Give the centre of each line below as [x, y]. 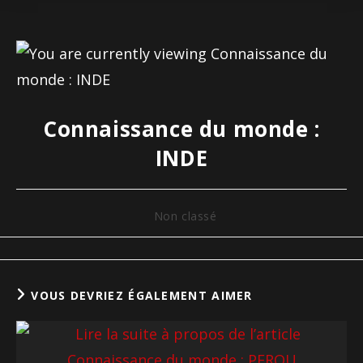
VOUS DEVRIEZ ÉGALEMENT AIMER [142, 295]
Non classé [185, 216]
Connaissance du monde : [181, 129]
